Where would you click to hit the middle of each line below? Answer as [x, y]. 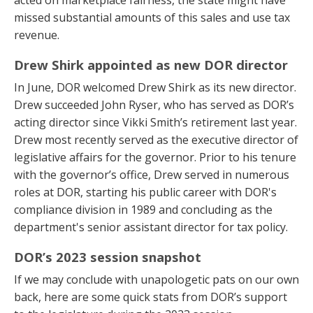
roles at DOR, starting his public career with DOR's [145, 192]
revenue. [37, 35]
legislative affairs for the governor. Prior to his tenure [155, 158]
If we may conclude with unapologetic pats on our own [156, 280]
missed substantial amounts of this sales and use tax [152, 18]
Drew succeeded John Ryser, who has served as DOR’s [154, 105]
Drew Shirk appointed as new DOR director [151, 65]
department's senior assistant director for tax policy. [151, 227]
